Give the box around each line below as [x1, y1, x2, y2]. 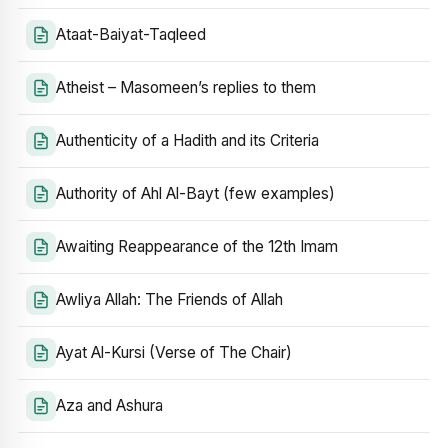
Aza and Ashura [56, 396, 163, 415]
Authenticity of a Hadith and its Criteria [56, 131, 319, 150]
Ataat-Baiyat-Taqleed [56, 25, 206, 44]
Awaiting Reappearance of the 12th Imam [56, 237, 338, 256]
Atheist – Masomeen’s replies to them [56, 78, 316, 97]
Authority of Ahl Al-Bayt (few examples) [56, 184, 335, 203]
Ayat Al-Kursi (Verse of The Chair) [56, 343, 292, 362]
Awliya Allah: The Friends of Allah [56, 290, 283, 309]
